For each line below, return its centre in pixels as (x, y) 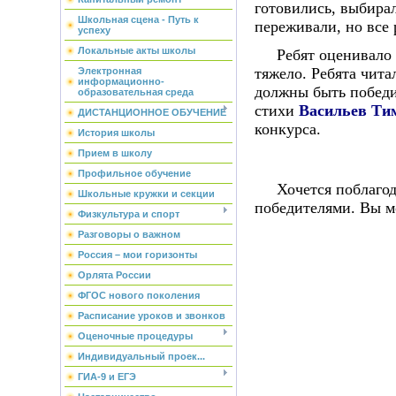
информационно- (121, 81)
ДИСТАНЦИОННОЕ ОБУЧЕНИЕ (152, 112)
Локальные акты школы (136, 50)
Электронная (109, 71)
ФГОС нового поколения (138, 295)
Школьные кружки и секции (146, 194)
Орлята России (114, 275)
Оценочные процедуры (135, 336)
